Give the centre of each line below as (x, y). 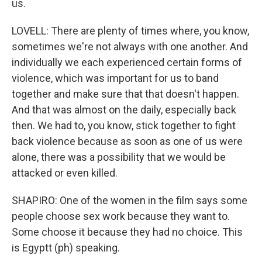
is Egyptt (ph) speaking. (66, 248)
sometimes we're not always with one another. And (130, 46)
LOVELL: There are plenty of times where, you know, (130, 31)
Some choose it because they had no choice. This (127, 232)
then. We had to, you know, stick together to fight (124, 125)
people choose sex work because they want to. (121, 216)
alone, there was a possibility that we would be (119, 157)
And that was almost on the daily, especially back (124, 110)
